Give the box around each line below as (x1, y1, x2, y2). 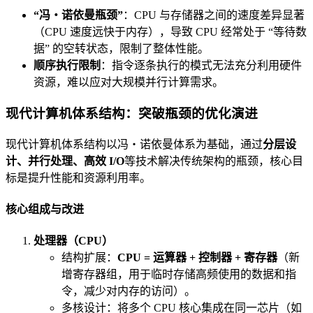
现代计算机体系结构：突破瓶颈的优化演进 (6, 105, 258, 121)
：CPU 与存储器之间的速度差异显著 (123, 9, 305, 22)
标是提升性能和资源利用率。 (6, 171, 151, 184)
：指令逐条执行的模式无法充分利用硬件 (101, 59, 302, 72)
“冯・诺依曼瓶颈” (34, 9, 123, 22)
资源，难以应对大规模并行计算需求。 (34, 76, 224, 89)
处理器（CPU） (34, 235, 113, 247)
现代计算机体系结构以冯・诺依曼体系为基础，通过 (6, 138, 263, 150)
